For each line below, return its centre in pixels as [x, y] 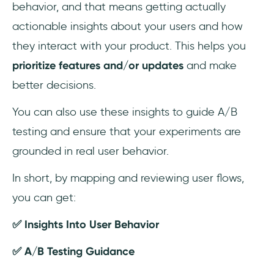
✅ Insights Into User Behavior [86, 225]
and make [210, 66]
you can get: [44, 198]
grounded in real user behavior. [91, 151]
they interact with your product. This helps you [129, 46]
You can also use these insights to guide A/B [125, 112]
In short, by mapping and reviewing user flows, [128, 178]
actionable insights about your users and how [128, 27]
